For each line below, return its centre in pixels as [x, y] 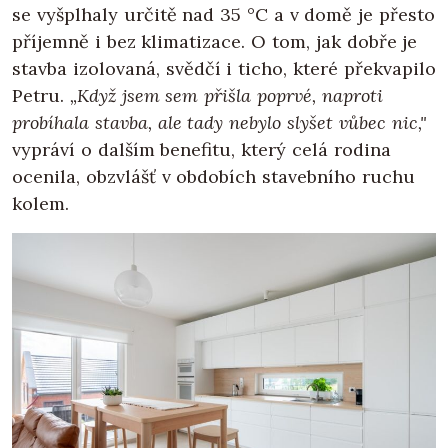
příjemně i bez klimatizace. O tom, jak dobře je [215, 41]
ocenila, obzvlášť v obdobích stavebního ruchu [213, 176]
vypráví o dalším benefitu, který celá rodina [201, 149]
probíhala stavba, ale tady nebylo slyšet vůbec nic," [219, 122]
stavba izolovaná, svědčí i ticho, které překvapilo [224, 68]
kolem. [40, 203]
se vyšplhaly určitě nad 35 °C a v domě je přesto [224, 14]
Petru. [41, 95]
